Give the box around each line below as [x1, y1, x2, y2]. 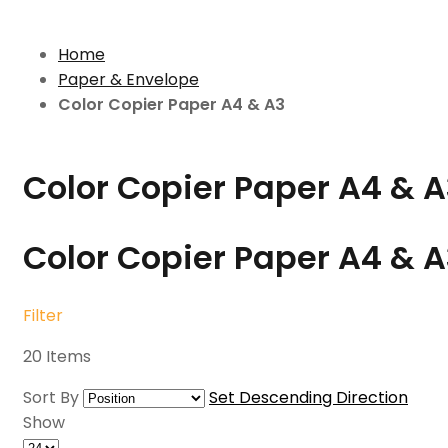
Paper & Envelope [58, 68, 199, 91]
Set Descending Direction [209, 386, 408, 410]
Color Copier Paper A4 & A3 [58, 93, 285, 116]
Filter [23, 304, 63, 328]
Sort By [23, 386, 79, 410]
